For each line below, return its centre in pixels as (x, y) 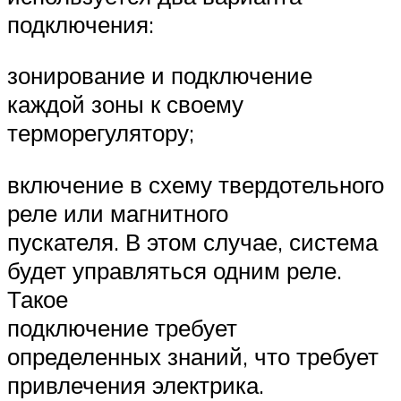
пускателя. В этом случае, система (192, 241)
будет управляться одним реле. (175, 270)
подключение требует (122, 327)
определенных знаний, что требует (193, 356)
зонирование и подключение (160, 76)
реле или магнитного (118, 213)
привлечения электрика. (136, 384)
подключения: (81, 24)
